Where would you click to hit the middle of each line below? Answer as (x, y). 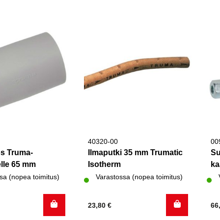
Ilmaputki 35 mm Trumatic (135, 152)
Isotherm (104, 164)
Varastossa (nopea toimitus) (139, 177)
